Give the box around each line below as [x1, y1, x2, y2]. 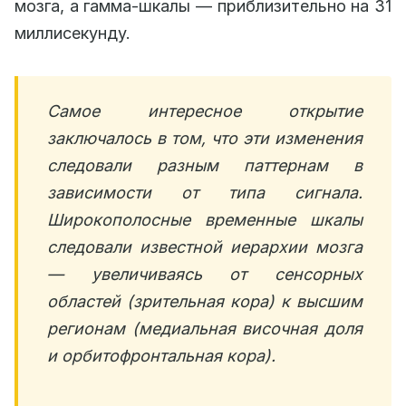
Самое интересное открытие [47, 101, 362, 121]
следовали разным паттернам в [47, 156, 362, 176]
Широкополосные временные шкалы [47, 210, 362, 230]
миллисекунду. [14, 24, 130, 43]
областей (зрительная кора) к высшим [47, 292, 362, 312]
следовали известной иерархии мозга [47, 237, 362, 257]
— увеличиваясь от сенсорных [47, 265, 362, 285]
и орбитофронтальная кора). [47, 346, 275, 366]
